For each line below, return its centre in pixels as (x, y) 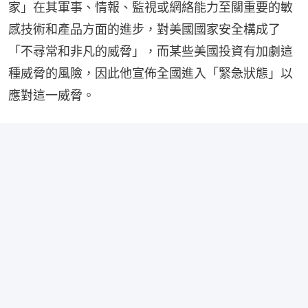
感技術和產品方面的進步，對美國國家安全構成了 (144, 30)
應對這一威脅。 (52, 96)
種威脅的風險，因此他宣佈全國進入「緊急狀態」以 (151, 74)
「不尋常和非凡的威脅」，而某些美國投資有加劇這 (151, 52)
